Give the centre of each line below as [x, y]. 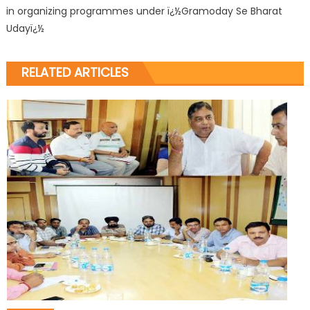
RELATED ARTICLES [75, 72]
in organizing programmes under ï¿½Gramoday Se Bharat [144, 11]
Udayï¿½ [25, 28]
